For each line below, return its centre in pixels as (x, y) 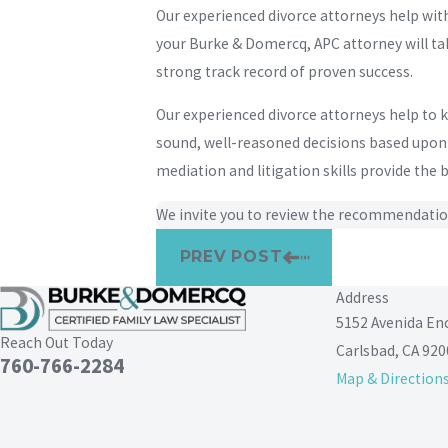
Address (362, 298)
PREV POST (231, 257)
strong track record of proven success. (285, 71)
